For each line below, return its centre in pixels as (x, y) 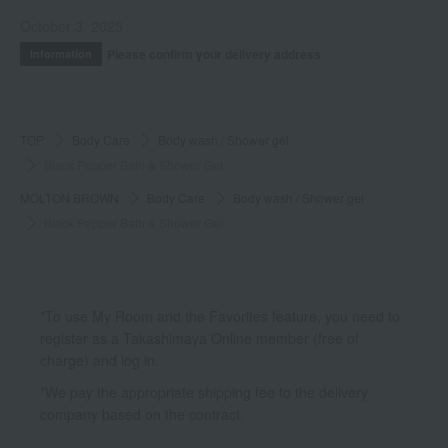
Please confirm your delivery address (214, 54)
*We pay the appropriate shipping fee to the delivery (204, 392)
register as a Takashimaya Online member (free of (199, 338)
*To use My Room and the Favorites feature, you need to (220, 316)
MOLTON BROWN (69, 198)
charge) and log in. (99, 360)
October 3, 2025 (71, 26)
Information (61, 54)
